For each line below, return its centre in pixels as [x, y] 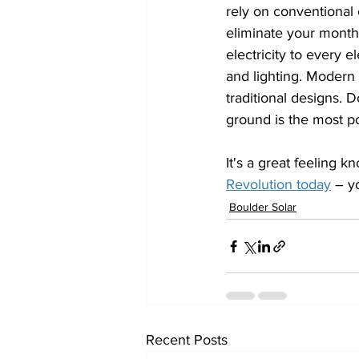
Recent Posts [187, 340]
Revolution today [278, 184]
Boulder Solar [263, 207]
